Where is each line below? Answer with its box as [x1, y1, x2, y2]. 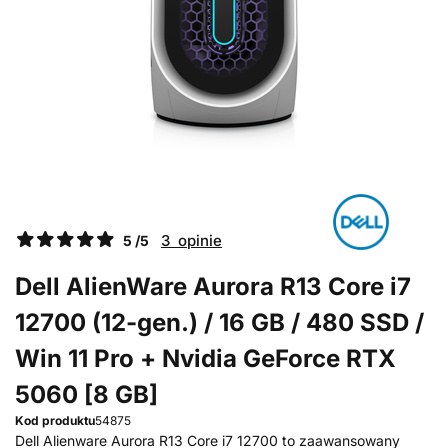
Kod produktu [15, 413, 95, 428]
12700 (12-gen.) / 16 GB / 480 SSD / [15, 308, 424, 337]
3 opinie [161, 231, 222, 250]
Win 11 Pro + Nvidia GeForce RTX [15, 344, 396, 373]
